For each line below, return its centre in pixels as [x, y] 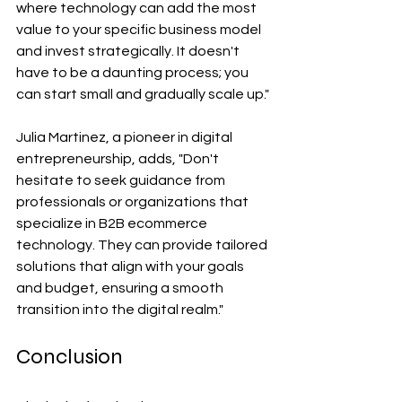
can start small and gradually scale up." [143, 94]
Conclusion [70, 356]
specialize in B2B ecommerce [113, 223]
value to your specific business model [140, 29]
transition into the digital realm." [120, 309]
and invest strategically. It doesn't [129, 51]
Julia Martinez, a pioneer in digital [126, 137]
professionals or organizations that [134, 201]
